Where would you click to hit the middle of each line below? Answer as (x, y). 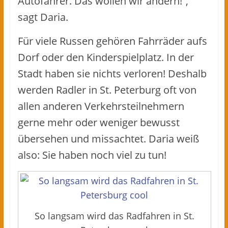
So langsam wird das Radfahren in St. (114, 216)
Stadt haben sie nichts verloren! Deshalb (112, 73)
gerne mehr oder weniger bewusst (98, 122)
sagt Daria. (43, 17)
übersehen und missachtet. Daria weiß (108, 138)
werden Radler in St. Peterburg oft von (107, 90)
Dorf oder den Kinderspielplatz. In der (106, 57)
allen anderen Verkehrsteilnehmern (101, 106)
